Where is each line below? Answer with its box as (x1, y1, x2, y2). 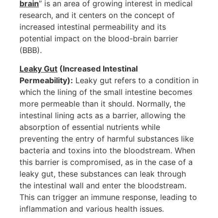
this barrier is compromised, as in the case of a (19, 157, 193, 167)
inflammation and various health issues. (19, 203, 164, 214)
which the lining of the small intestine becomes (19, 87, 192, 97)
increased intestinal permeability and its (19, 21, 166, 32)
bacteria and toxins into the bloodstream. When (19, 145, 195, 155)
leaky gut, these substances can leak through (19, 168, 186, 179)
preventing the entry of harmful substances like (19, 133, 194, 144)
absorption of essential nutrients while (19, 122, 160, 132)
